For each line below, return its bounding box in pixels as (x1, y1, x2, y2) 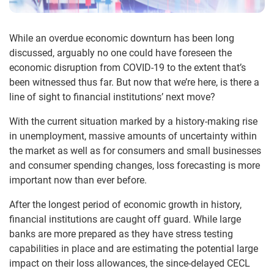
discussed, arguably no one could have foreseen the (9, 46, 232, 59)
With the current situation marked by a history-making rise (9, 115, 257, 127)
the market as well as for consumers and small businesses (9, 144, 261, 157)
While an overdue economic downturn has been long (9, 32, 234, 44)
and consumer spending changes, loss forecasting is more (9, 159, 260, 171)
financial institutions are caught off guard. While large (9, 213, 241, 225)
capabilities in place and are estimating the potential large (9, 242, 258, 254)
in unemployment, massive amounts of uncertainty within (9, 130, 257, 142)
